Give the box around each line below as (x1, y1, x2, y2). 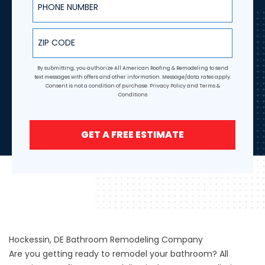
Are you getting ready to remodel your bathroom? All (9, 247, 228, 260)
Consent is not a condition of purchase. (45, 82, 150, 89)
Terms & (199, 82, 220, 89)
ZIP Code (32, 25, 70, 38)
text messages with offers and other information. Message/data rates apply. (34, 73, 231, 80)
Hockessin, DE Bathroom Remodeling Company (9, 233, 203, 245)
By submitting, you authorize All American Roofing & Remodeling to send (37, 64, 228, 72)
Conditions (118, 91, 147, 98)
